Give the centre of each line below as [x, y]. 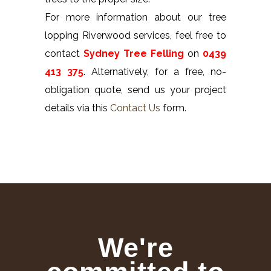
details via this [77, 108]
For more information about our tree [135, 17]
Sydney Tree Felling [134, 53]
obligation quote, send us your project [135, 90]
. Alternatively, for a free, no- [155, 71]
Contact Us [135, 108]
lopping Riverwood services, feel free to [135, 35]
